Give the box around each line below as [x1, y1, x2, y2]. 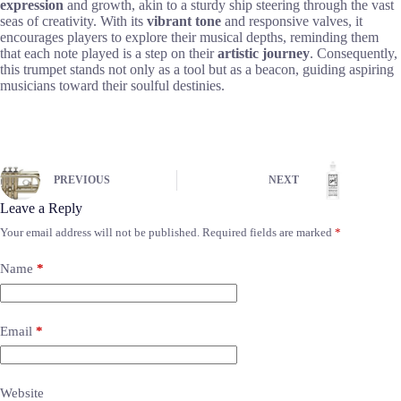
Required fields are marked [202, 226, 335, 240]
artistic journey [218, 46, 310, 62]
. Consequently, [310, 46, 397, 62]
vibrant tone [147, 13, 221, 30]
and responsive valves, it [221, 13, 363, 30]
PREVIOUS [54, 174, 110, 187]
